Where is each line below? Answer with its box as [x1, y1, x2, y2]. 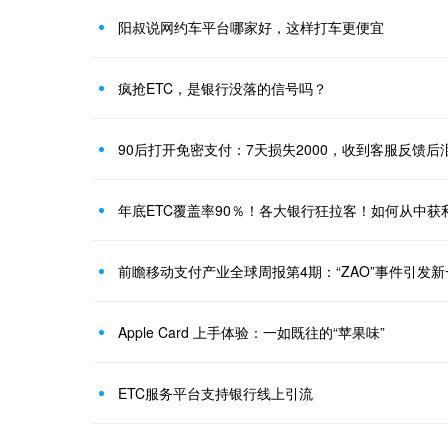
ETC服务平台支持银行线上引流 [118, 383, 313, 403]
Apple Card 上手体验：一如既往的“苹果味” [118, 322, 385, 342]
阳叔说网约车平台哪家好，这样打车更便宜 [118, 17, 384, 37]
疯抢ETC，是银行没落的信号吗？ [118, 78, 327, 98]
